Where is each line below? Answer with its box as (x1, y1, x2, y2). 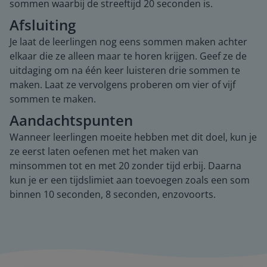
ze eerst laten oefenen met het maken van (10, 145, 198, 158)
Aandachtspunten (10, 110, 133, 130)
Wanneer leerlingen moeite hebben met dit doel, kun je (10, 131, 257, 144)
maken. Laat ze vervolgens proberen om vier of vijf (10, 78, 235, 91)
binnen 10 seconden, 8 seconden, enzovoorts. (10, 188, 216, 201)
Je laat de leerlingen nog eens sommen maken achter (10, 35, 247, 48)
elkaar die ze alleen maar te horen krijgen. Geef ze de (10, 49, 247, 63)
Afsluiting (10, 15, 76, 35)
